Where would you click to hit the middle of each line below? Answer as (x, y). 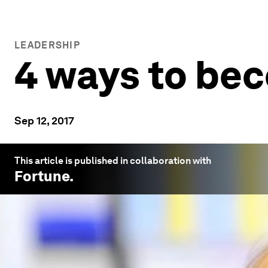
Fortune (42, 176)
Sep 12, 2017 (44, 121)
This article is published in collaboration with (113, 161)
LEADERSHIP (47, 45)
